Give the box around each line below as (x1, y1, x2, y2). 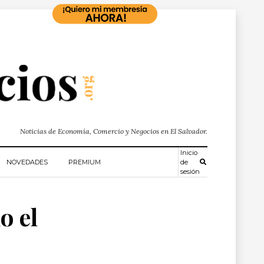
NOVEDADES (6, 158, 48, 166)
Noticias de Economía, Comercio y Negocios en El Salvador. (20, 127, 207, 136)
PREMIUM (68, 158, 101, 166)
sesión (180, 167, 200, 176)
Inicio (180, 148, 197, 157)
